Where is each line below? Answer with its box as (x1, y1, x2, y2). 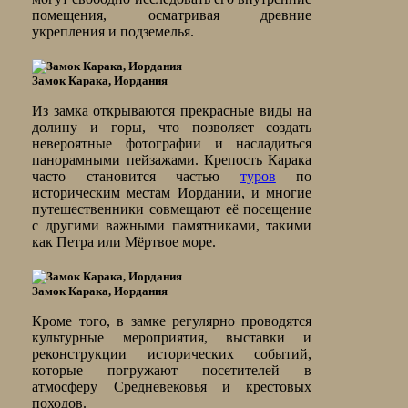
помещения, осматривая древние (32, 7, 312, 24)
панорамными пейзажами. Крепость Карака (32, 152, 312, 168)
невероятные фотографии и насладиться (32, 136, 312, 152)
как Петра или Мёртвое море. (32, 234, 217, 250)
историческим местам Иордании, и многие (32, 185, 312, 201)
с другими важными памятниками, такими (32, 218, 312, 234)
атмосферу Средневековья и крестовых (32, 379, 312, 395)
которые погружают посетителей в (32, 362, 312, 379)
